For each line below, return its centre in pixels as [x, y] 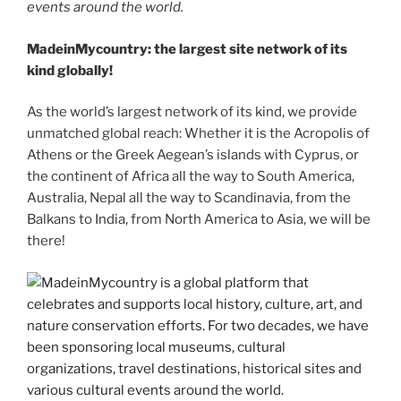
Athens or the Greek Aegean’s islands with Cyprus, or [193, 155]
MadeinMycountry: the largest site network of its [187, 49]
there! [46, 241]
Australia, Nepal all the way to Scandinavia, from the [189, 198]
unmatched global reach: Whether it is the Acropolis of [198, 134]
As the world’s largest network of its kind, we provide [192, 112]
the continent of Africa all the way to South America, [191, 177]
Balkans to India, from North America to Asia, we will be [199, 220]
